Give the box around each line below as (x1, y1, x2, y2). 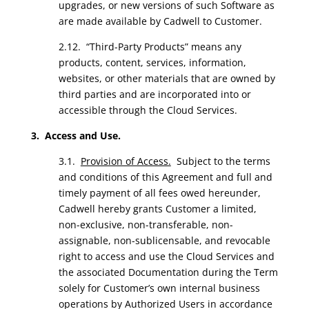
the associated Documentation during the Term (58, 266, 278, 279)
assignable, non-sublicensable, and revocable (58, 234, 270, 247)
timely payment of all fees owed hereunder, (58, 186, 261, 199)
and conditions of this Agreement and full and (58, 170, 272, 183)
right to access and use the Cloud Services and (58, 250, 275, 263)
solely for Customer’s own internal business (58, 281, 260, 295)
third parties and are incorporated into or (58, 88, 251, 101)
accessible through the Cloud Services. (58, 103, 237, 117)
